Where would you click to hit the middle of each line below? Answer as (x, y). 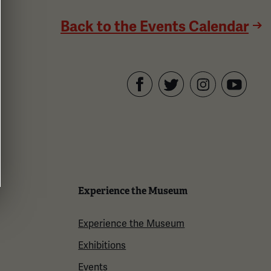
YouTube (239, 104)
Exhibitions (102, 245)
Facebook (148, 104)
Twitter (173, 104)
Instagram (212, 105)
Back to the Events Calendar (155, 26)
